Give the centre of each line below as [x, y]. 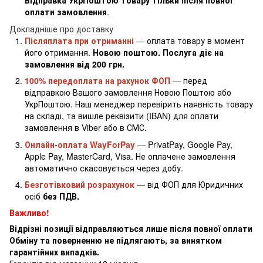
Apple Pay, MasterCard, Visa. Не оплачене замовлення [130, 156]
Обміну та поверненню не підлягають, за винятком [116, 240]
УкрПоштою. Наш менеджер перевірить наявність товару [139, 104]
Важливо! [29, 213]
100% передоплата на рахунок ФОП [97, 81]
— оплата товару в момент [189, 40]
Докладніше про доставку [61, 28]
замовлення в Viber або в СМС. [86, 128]
